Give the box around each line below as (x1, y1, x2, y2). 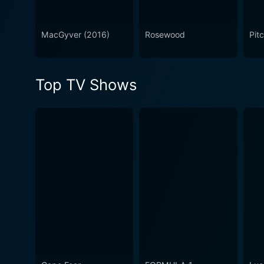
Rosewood (145, 29, 186, 40)
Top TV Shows (35, 75, 137, 94)
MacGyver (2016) (41, 29, 110, 40)
